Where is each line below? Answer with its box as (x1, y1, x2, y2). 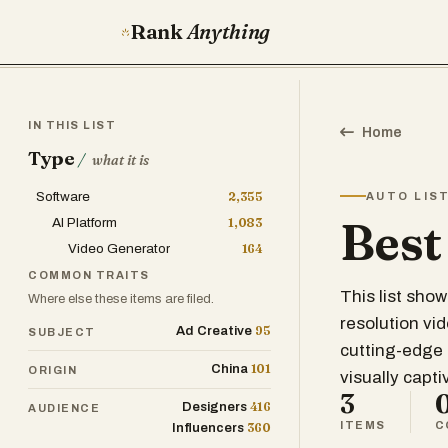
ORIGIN (28, 363, 78, 376)
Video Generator (68, 241, 170, 256)
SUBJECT (28, 325, 96, 338)
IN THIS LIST (28, 119, 117, 131)
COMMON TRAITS (28, 269, 151, 281)
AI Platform (52, 215, 117, 230)
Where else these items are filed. (28, 292, 214, 306)
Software (36, 189, 90, 204)
